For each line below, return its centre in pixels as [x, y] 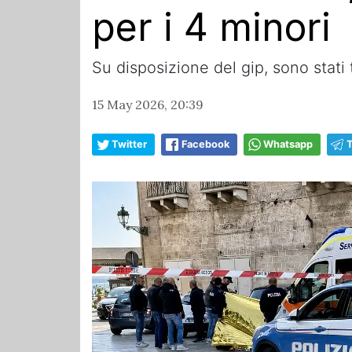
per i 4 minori [211, 27]
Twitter [129, 145]
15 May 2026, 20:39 [148, 105]
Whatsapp [288, 145]
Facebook [205, 145]
